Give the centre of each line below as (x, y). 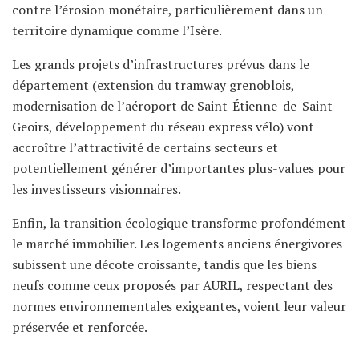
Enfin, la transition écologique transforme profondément (179, 222)
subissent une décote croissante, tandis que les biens (164, 264)
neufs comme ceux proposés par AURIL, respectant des (172, 285)
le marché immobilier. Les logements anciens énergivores (177, 243)
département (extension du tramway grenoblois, (153, 85)
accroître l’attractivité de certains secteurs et (145, 147)
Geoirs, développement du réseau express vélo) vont (163, 126)
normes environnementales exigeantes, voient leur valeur (179, 306)
